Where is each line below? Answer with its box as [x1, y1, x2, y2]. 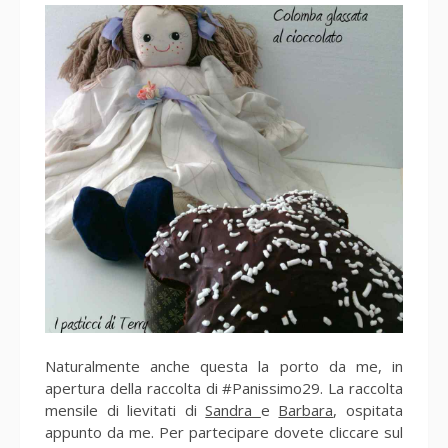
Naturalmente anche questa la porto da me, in [45, 356, 403, 377]
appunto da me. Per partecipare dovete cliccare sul [45, 422, 403, 443]
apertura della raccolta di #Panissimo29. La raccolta [45, 378, 403, 399]
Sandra [205, 400, 261, 421]
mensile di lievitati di [45, 400, 206, 421]
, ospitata [333, 400, 404, 421]
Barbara [278, 400, 334, 421]
